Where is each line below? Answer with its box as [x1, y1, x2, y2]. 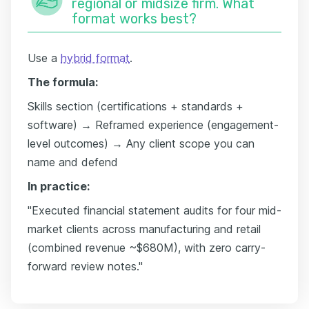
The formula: [28, 74, 98, 89]
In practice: [28, 179, 90, 193]
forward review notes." [28, 259, 143, 273]
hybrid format [61, 50, 130, 65]
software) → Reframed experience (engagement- [28, 117, 279, 132]
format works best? [72, 10, 197, 27]
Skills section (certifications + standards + [28, 99, 243, 113]
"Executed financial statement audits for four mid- [28, 203, 281, 217]
